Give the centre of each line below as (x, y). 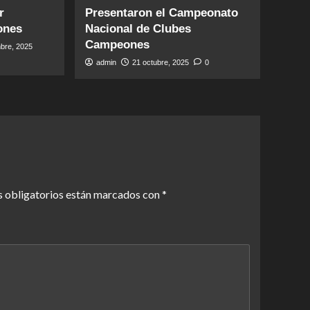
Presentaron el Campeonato (162, 13)
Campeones (118, 45)
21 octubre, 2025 (161, 62)
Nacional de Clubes (138, 29)
